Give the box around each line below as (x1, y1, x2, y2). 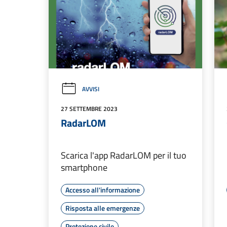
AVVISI (82, 84, 99, 94)
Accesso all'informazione (65, 184, 140, 196)
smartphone (61, 161, 107, 175)
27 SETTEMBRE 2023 (61, 104, 118, 114)
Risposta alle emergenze (65, 203, 140, 214)
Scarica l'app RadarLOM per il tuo (61, 148, 186, 163)
